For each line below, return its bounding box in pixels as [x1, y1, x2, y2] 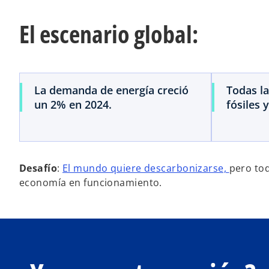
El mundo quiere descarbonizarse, [62, 162, 229, 175]
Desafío [19, 162, 58, 175]
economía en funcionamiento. [19, 176, 162, 189]
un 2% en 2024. [34, 97, 112, 112]
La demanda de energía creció [34, 83, 189, 97]
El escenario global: [19, 17, 198, 50]
